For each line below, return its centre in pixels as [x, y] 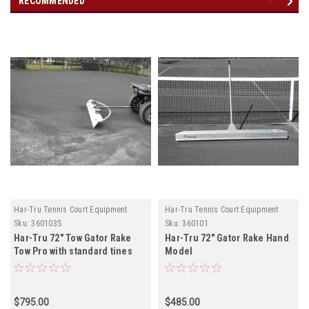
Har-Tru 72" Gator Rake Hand [227, 238]
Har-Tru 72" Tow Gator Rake [73, 238]
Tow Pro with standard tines [73, 251]
